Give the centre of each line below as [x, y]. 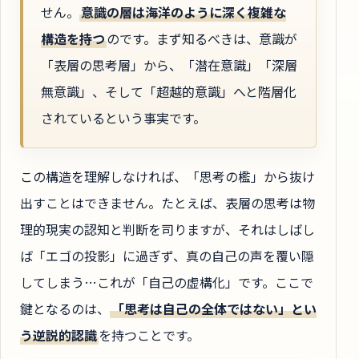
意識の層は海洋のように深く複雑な [183, 12]
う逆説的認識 [58, 335]
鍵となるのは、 [65, 308]
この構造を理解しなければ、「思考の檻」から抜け [167, 176]
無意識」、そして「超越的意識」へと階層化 [169, 92]
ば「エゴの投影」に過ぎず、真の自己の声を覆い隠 [167, 255]
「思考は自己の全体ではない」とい [214, 308]
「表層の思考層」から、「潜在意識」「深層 [169, 65]
